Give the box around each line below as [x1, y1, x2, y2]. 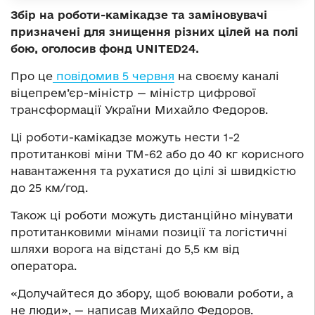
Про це [11, 69, 53, 82]
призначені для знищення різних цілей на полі [11, 25, 298, 38]
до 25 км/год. [11, 181, 88, 194]
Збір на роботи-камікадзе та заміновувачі [11, 8, 267, 21]
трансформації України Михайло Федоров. [11, 103, 268, 116]
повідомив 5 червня [53, 69, 174, 82]
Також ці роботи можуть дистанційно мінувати [11, 208, 293, 221]
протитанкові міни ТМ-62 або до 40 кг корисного [11, 147, 304, 160]
